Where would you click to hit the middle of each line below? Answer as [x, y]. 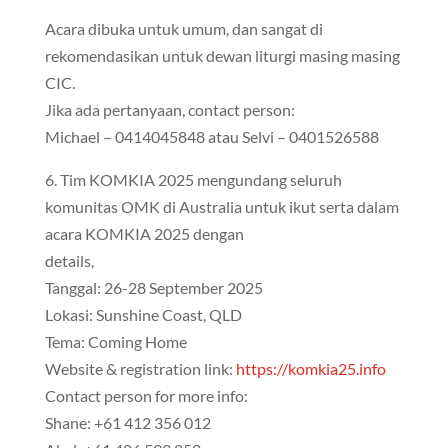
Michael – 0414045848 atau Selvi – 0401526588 [211, 136]
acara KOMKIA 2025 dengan [144, 233]
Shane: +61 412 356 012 [127, 422]
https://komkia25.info [310, 368]
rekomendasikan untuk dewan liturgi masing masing [222, 55]
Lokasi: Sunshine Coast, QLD [143, 314]
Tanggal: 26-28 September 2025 [153, 287]
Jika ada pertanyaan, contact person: [169, 109]
